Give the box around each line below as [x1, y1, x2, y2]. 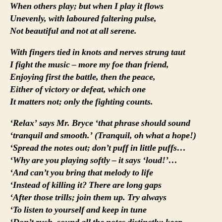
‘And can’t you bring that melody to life [10, 167, 153, 179]
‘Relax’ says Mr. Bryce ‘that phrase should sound [10, 117, 190, 129]
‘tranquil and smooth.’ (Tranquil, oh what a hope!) [10, 130, 196, 142]
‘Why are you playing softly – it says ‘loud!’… [10, 155, 177, 166]
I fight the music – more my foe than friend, [10, 59, 169, 71]
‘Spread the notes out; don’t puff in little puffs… [10, 142, 186, 154]
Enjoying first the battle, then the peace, [10, 71, 156, 83]
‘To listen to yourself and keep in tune [10, 204, 147, 216]
